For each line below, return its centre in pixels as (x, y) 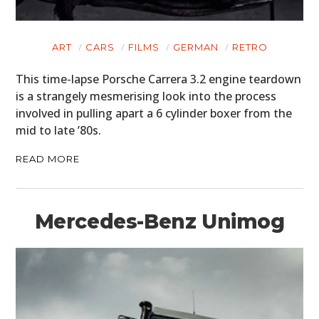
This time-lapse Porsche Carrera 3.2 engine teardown (159, 79)
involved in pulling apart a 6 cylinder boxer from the (154, 114)
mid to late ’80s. (59, 131)
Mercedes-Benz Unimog (159, 222)
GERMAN (195, 47)
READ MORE (48, 159)
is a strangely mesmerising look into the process (146, 96)
